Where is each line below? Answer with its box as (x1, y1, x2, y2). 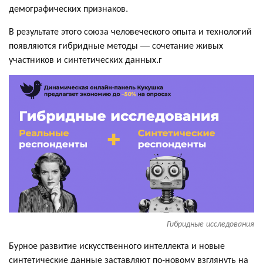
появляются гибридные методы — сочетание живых (9, 38, 223, 52)
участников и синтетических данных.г (9, 52, 162, 66)
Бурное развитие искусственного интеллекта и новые (9, 238, 225, 252)
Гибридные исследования (167, 217, 254, 229)
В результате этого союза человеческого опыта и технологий (9, 23, 252, 38)
